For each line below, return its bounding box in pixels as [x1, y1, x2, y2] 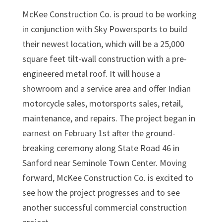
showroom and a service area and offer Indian [22, 82, 191, 94]
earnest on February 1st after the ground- [22, 127, 175, 139]
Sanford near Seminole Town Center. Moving [22, 157, 187, 168]
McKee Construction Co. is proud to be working [22, 8, 197, 20]
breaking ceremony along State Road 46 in [22, 142, 179, 154]
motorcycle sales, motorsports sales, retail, [22, 97, 183, 109]
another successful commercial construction [22, 201, 187, 213]
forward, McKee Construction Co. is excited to [22, 171, 193, 183]
